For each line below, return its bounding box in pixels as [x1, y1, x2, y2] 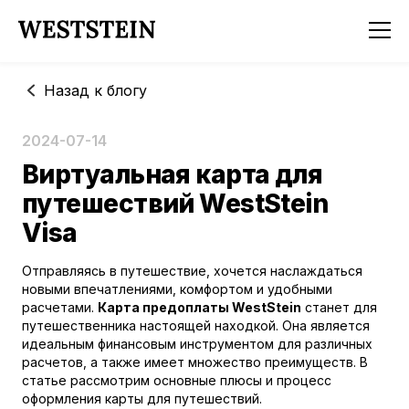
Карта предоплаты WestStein [98, 299, 301, 315]
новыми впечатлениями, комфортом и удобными [22, 281, 332, 297]
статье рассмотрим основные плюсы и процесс [22, 372, 331, 388]
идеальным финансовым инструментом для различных [22, 336, 372, 351]
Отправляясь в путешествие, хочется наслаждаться [22, 263, 362, 278]
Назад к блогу [44, 80, 147, 100]
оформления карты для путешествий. [22, 391, 262, 406]
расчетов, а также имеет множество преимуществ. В [22, 354, 368, 370]
